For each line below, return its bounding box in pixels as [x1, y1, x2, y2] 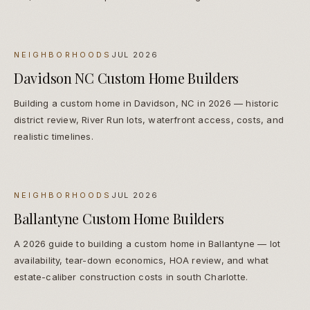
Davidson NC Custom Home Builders [14, 69, 239, 88]
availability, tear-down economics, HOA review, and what [14, 255, 269, 266]
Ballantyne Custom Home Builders [14, 209, 224, 228]
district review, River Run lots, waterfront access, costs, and [14, 114, 284, 126]
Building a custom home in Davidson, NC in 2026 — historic [14, 98, 279, 109]
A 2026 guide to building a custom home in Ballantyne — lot [14, 238, 281, 250]
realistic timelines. [14, 131, 93, 143]
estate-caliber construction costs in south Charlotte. [14, 271, 248, 283]
